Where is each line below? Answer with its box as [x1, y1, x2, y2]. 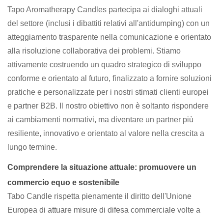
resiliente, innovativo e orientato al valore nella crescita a [7, 129, 204, 137]
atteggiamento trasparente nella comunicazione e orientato [7, 32, 211, 41]
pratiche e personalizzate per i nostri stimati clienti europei [7, 87, 209, 96]
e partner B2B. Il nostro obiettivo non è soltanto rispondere [7, 101, 209, 110]
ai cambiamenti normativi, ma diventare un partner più [7, 115, 193, 124]
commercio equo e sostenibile [7, 178, 119, 187]
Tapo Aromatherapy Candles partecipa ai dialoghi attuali [7, 5, 202, 14]
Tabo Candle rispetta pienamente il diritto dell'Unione [7, 192, 192, 200]
